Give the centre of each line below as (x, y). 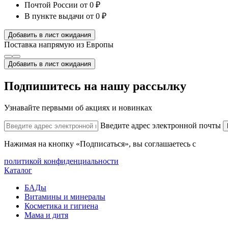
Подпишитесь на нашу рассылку (95, 86)
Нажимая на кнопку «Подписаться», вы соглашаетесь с (101, 144)
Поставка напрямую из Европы (59, 44)
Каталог (18, 170)
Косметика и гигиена (61, 206)
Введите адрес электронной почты (161, 125)
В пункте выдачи (54, 16)
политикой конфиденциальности (61, 161)
